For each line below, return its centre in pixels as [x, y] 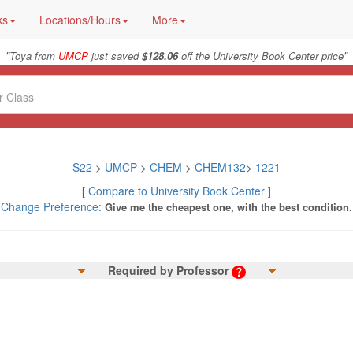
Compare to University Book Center [176, 191]
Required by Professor [168, 270]
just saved [115, 56]
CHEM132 [220, 167]
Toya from [34, 56]
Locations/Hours [80, 20]
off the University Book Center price [261, 56]
